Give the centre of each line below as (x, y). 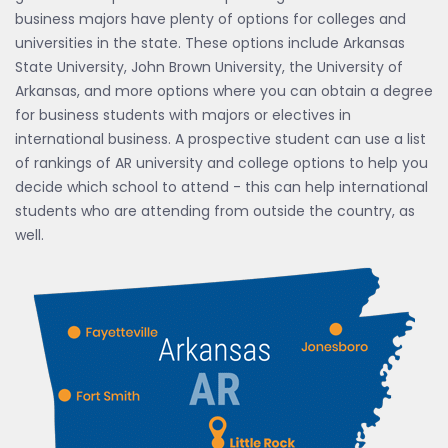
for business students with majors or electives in (183, 115)
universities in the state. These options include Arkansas (210, 43)
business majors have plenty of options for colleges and (210, 19)
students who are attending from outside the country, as (215, 211)
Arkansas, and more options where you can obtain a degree (224, 91)
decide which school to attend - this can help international (221, 187)
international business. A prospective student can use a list (220, 139)
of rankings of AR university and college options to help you (221, 163)
